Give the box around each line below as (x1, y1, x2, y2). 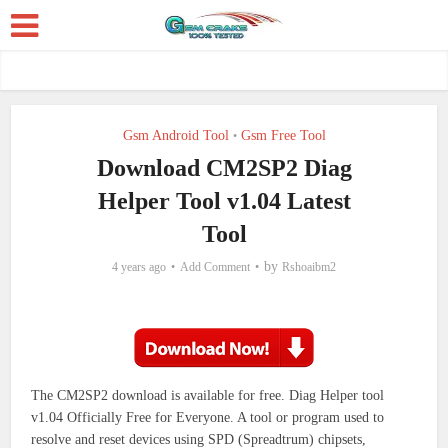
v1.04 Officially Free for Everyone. (31, 410, 238, 425)
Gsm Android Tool (122, 128, 229, 143)
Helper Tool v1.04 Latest (97, 188, 351, 214)
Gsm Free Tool (240, 128, 326, 143)
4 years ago (112, 260, 166, 274)
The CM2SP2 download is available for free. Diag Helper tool (31, 388, 385, 403)
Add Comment (180, 260, 250, 274)
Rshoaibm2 (282, 260, 336, 274)
